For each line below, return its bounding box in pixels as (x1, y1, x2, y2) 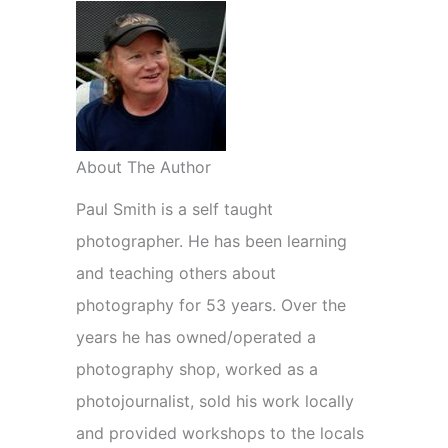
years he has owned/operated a (76, 327, 316, 347)
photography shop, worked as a (76, 359, 318, 379)
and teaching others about (76, 263, 276, 283)
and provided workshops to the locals (76, 423, 364, 443)
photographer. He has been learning (76, 231, 347, 251)
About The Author (76, 157, 211, 177)
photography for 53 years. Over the (76, 295, 346, 315)
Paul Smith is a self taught (76, 199, 273, 219)
